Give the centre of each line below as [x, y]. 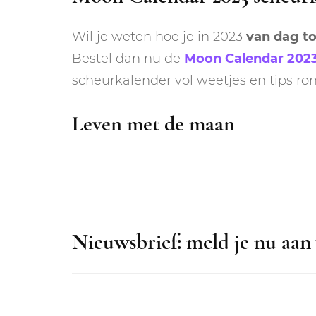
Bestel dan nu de [128, 59]
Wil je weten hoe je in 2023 [159, 37]
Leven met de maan [153, 124]
